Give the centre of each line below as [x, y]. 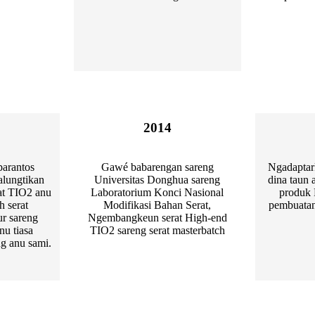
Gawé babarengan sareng [157, 167]
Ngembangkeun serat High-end [157, 218]
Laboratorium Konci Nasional [157, 193]
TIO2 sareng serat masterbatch [157, 231]
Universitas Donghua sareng [157, 180]
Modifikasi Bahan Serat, [157, 205]
